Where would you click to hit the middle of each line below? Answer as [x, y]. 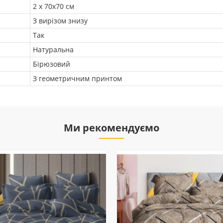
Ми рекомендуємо [111, 128]
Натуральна [53, 50]
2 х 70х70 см [54, 6]
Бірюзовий [52, 64]
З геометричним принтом [77, 78]
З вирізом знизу [60, 21]
